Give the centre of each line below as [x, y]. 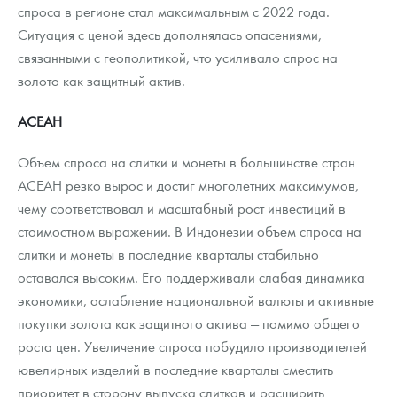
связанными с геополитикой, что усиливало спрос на [178, 58]
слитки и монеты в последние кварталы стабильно [168, 254]
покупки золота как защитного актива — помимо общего [189, 323]
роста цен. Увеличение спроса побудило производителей [192, 346]
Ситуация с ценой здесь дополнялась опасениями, [170, 35]
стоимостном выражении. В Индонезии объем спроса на [190, 231]
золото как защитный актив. [101, 81]
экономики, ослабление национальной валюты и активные [196, 300]
